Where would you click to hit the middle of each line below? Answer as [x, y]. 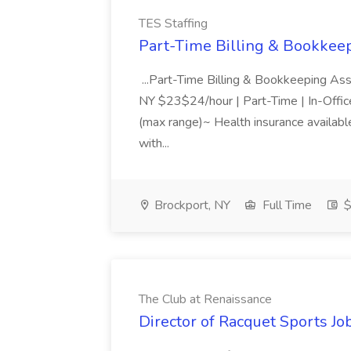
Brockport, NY [191, 205]
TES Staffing [173, 24]
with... [156, 143]
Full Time [286, 205]
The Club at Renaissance [205, 299]
